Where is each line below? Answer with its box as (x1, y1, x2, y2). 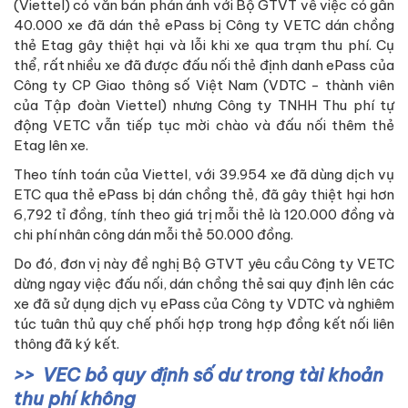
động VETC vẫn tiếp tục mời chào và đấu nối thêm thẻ (14, 117, 394, 135)
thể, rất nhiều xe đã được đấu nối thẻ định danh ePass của (14, 56, 394, 75)
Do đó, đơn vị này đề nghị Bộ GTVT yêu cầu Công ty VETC (14, 255, 394, 273)
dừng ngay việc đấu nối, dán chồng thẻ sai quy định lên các (14, 275, 394, 293)
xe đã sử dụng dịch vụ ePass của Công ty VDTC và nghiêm (14, 295, 394, 313)
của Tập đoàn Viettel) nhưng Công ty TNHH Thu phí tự (14, 97, 394, 115)
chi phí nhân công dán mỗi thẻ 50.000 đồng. (14, 226, 293, 244)
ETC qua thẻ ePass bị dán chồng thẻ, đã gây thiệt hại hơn (14, 186, 394, 204)
